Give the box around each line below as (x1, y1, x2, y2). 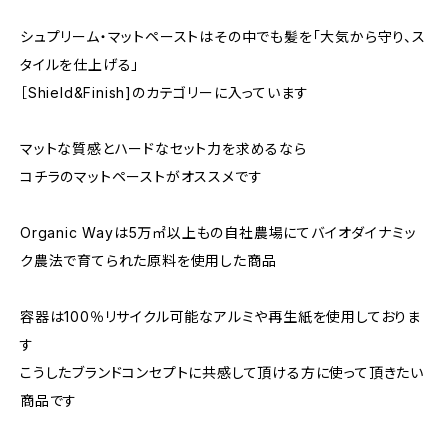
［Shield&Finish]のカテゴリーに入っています (20, 84, 309, 101)
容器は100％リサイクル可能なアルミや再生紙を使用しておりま (20, 308, 421, 325)
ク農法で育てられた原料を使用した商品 (20, 252, 277, 269)
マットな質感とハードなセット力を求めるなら (20, 140, 307, 157)
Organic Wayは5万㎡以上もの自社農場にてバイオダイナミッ (20, 224, 417, 241)
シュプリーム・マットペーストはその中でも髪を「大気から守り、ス (20, 28, 426, 45)
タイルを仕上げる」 (20, 56, 140, 73)
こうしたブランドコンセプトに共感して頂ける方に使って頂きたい (20, 364, 424, 381)
